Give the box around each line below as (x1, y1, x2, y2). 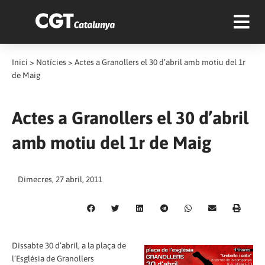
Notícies (36, 57, 66, 67)
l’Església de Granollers (12, 253, 94, 263)
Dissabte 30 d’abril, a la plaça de (12, 240, 126, 250)
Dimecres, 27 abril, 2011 (18, 174, 102, 184)
